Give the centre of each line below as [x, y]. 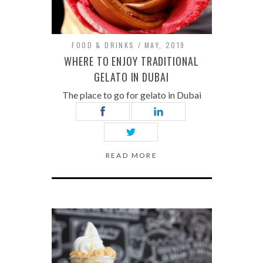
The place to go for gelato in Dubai [131, 95]
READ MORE [131, 155]
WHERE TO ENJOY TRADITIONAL [131, 61]
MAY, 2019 [165, 45]
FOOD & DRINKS [103, 45]
